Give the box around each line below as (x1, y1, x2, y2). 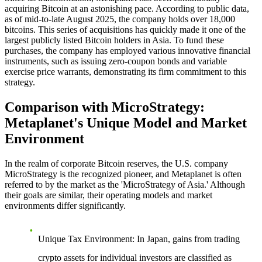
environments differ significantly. (5, 201, 126, 211)
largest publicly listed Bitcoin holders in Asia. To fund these (5, 35, 224, 46)
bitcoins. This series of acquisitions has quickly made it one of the (5, 25, 246, 35)
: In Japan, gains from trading (132, 234, 240, 244)
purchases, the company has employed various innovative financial (5, 46, 250, 56)
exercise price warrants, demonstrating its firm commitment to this (5, 67, 246, 77)
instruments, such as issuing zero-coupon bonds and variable (5, 56, 227, 67)
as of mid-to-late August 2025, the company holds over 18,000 (5, 14, 235, 25)
